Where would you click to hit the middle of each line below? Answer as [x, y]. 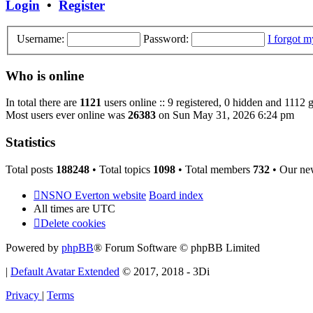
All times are [63, 208]
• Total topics [121, 169]
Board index [176, 195]
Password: [166, 38]
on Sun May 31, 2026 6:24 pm [225, 115]
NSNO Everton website [93, 195]
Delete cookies [73, 223]
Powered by [34, 247]
